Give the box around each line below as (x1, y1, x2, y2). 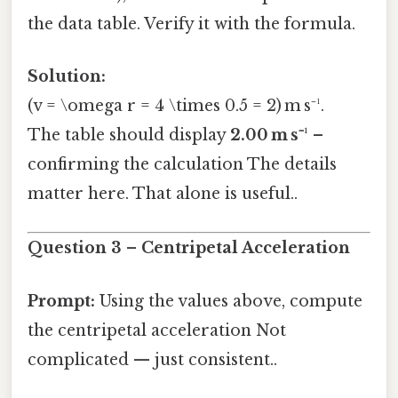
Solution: (28, 67, 106, 87)
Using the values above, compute (95, 291, 362, 311)
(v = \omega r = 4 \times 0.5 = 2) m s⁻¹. (28, 96, 324, 116)
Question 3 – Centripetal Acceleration (28, 238, 350, 259)
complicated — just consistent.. (28, 349, 277, 370)
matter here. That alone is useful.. (28, 184, 298, 204)
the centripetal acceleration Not (28, 320, 286, 340)
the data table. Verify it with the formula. (28, 13, 355, 34)
